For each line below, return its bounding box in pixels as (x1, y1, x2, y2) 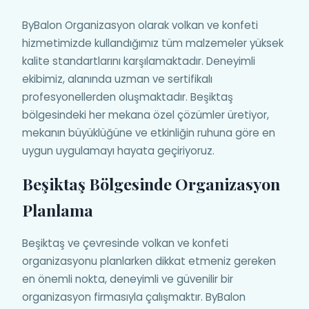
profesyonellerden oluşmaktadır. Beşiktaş (22, 89, 233, 104)
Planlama (22, 199, 93, 221)
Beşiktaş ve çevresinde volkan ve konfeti (22, 235, 228, 250)
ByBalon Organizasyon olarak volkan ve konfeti (22, 17, 258, 32)
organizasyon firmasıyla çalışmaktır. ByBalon (22, 289, 246, 304)
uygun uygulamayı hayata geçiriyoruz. (22, 143, 215, 158)
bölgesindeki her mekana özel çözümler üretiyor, (22, 107, 269, 122)
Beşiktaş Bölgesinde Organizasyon (22, 172, 280, 195)
